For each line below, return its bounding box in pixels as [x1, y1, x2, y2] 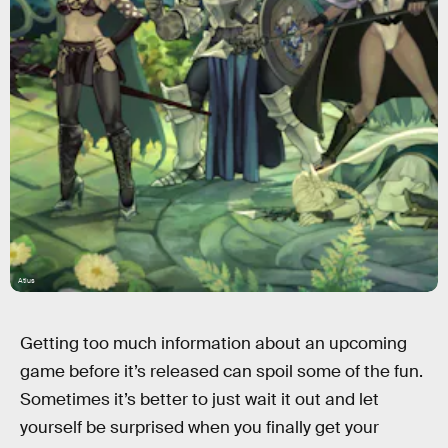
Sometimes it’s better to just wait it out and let [20, 389, 379, 410]
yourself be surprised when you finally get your [20, 417, 379, 438]
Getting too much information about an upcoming [20, 333, 407, 354]
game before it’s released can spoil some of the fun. [20, 361, 423, 382]
